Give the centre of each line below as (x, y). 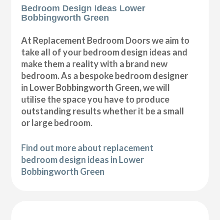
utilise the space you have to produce (96, 99)
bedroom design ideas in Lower (83, 160)
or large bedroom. (57, 123)
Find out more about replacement (88, 148)
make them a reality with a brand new (95, 64)
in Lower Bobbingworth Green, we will (96, 88)
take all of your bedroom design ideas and (105, 52)
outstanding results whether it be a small (103, 111)
